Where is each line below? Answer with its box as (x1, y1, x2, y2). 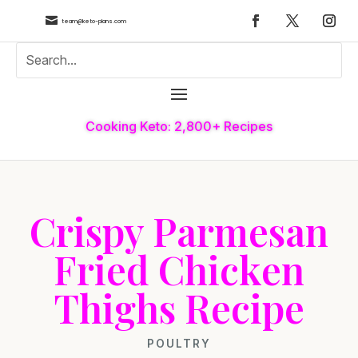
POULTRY (147, 336, 211, 350)
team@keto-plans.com (61, 17, 126, 25)
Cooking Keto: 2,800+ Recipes (86, 117, 272, 134)
